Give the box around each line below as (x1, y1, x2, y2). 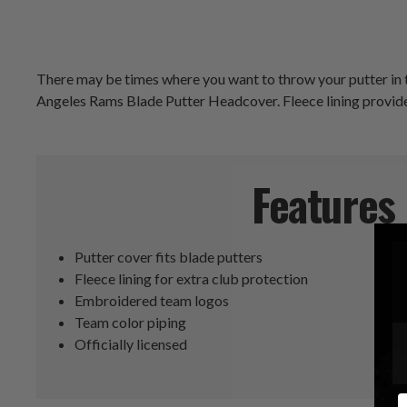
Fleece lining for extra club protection (74, 270, 309, 288)
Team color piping (74, 313, 187, 332)
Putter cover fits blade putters (74, 248, 263, 266)
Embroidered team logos (74, 292, 230, 310)
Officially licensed (74, 335, 188, 353)
